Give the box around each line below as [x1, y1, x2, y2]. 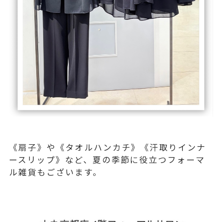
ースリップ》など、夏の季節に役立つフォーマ [9, 154, 206, 166]
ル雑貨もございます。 [9, 166, 102, 178]
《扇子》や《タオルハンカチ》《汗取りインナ [9, 141, 207, 154]
